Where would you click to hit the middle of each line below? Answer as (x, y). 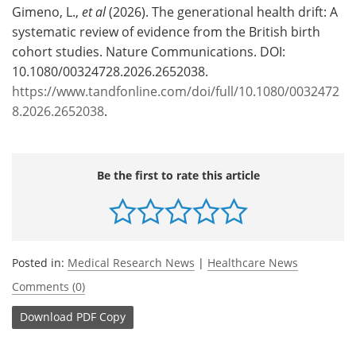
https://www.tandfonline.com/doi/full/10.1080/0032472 (176, 91)
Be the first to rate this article (178, 175)
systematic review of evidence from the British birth (166, 31)
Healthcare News (253, 262)
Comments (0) (48, 286)
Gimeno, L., (47, 12)
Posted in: (40, 262)
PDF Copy (101, 317)
